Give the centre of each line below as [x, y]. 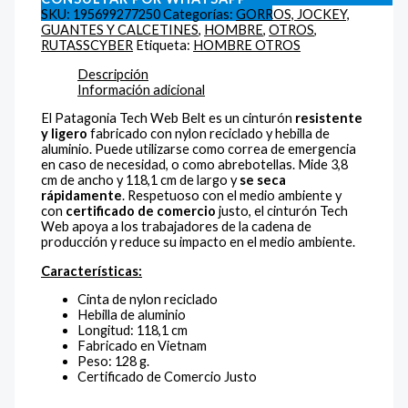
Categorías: [200, 15]
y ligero [65, 134]
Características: [92, 270]
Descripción [113, 74]
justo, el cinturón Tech [282, 211]
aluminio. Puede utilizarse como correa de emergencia [199, 149]
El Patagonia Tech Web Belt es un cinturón [168, 118]
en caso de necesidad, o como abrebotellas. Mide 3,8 [195, 165]
